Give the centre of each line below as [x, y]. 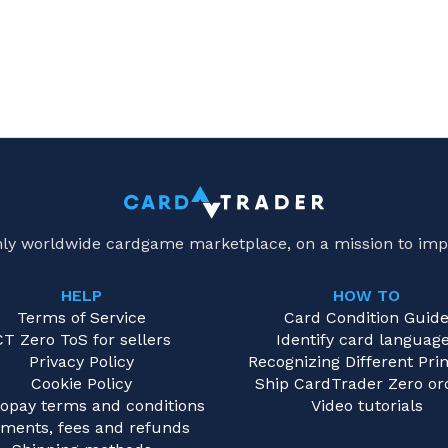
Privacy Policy [81, 362]
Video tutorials [366, 406]
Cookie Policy [81, 384]
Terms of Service [81, 318]
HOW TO [366, 296]
